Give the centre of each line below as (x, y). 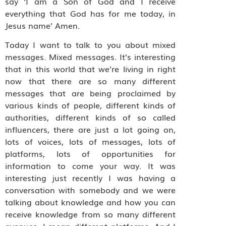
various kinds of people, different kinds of (91, 105)
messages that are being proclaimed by (91, 93)
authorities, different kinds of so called (91, 117)
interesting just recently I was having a (91, 178)
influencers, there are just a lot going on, (91, 129)
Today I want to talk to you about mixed (91, 45)
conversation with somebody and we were (91, 190)
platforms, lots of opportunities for (91, 154)
